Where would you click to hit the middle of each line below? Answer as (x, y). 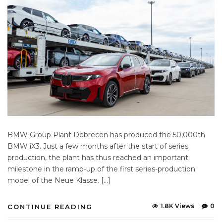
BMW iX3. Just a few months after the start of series (98, 146)
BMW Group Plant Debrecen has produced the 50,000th (106, 135)
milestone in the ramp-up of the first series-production (101, 169)
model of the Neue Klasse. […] (59, 180)
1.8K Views (177, 206)
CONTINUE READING (50, 206)
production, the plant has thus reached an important (98, 157)
